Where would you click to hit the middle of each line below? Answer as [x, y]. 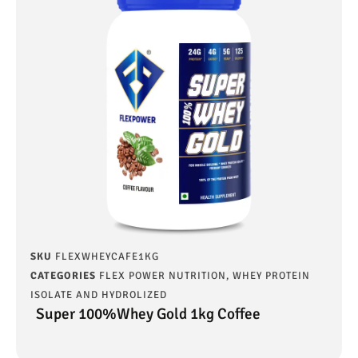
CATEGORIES [63, 275]
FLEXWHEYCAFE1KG [107, 256]
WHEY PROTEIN [271, 275]
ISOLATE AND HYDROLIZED [99, 294]
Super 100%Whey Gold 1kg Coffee [148, 314]
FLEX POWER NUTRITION [163, 275]
